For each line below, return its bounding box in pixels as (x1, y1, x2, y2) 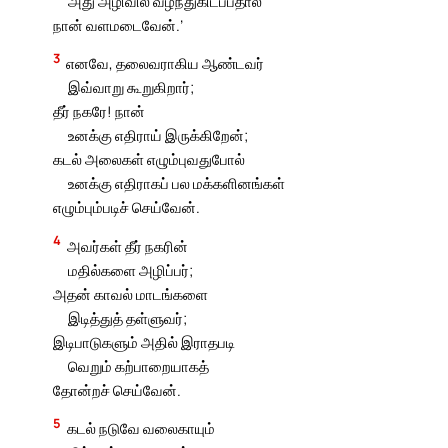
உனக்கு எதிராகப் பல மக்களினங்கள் (67, 173, 285, 194)
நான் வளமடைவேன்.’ (53, 14, 184, 35)
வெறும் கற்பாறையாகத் (67, 355, 209, 376)
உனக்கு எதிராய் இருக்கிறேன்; (67, 125, 248, 146)
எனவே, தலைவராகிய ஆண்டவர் (66, 53, 265, 74)
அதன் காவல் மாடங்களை (53, 283, 209, 304)
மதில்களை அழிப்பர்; (67, 259, 193, 280)
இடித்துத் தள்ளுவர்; (67, 307, 187, 328)
